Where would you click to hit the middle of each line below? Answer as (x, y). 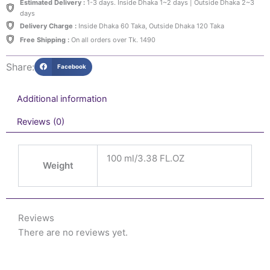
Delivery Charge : (48, 26)
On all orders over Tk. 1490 (112, 39)
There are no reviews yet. (73, 233)
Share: (20, 67)
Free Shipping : (44, 39)
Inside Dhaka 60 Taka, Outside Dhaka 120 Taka (150, 26)
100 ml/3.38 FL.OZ (146, 159)
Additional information (62, 99)
